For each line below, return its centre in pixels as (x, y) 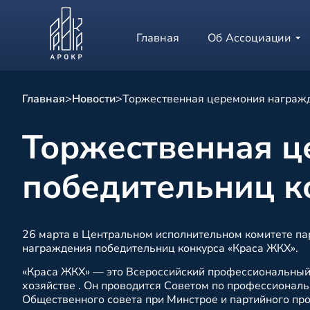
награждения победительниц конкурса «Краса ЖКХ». (160, 248)
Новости (94, 99)
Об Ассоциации (249, 38)
